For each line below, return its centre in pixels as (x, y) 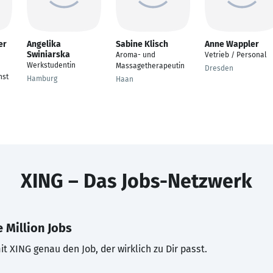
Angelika (44, 44)
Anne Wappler (232, 44)
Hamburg (42, 79)
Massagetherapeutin (150, 66)
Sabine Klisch (142, 44)
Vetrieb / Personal (236, 55)
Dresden (219, 68)
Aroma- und (136, 55)
